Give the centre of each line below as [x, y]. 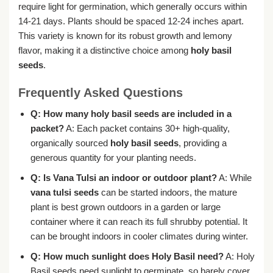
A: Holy [239, 256]
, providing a [202, 143]
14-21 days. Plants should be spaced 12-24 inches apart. [131, 21]
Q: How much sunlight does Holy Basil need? [127, 256]
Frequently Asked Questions [101, 92]
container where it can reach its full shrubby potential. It [139, 221]
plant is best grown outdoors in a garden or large [125, 207]
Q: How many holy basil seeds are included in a [131, 113]
